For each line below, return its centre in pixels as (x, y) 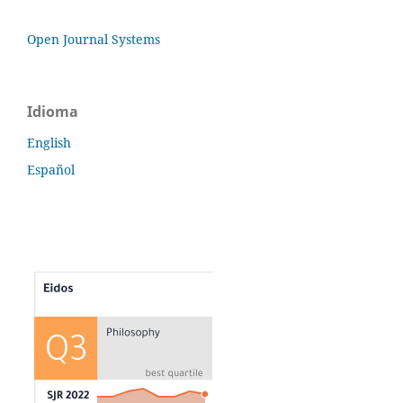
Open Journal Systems (94, 40)
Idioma (53, 112)
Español (51, 170)
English (49, 143)
